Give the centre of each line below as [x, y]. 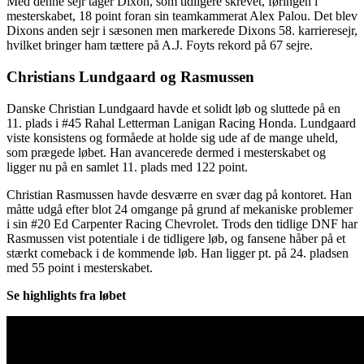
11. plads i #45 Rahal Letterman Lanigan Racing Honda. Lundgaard [181, 123]
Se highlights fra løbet [66, 295]
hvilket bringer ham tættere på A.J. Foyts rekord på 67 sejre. [160, 45]
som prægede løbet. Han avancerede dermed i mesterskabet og [166, 152]
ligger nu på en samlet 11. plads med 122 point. [127, 167]
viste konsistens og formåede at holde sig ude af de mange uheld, [172, 137]
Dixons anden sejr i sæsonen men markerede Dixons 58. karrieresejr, [182, 31]
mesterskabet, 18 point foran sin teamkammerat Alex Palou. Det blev [182, 16]
